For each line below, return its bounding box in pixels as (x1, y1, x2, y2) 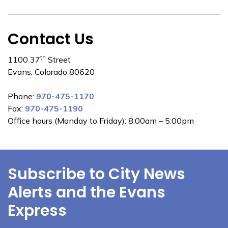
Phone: (8, 91, 36, 101)
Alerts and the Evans (8, 182, 165, 203)
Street (46, 54, 71, 65)
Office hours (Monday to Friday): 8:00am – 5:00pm (8, 116, 194, 126)
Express (8, 200, 67, 221)
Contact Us (8, 28, 94, 50)
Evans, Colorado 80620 (8, 67, 95, 77)
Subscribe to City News (8, 163, 185, 185)
